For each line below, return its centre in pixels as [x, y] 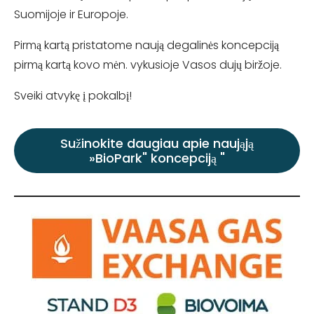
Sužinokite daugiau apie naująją [157, 143]
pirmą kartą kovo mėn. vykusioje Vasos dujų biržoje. [148, 64]
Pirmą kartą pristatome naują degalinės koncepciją [146, 45]
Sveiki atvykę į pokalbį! [76, 95]
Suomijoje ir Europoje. [71, 14]
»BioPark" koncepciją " [157, 158]
